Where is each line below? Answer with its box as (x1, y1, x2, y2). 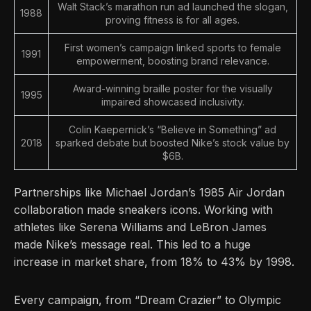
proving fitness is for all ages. (106, 13, 239, 26)
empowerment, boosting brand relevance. (76, 54, 269, 67)
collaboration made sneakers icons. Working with (14, 202, 273, 217)
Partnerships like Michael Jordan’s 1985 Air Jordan (14, 185, 285, 199)
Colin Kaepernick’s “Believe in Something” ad (69, 123, 276, 135)
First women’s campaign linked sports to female (64, 41, 281, 53)
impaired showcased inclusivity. (101, 95, 244, 108)
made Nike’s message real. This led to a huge (14, 237, 251, 251)
